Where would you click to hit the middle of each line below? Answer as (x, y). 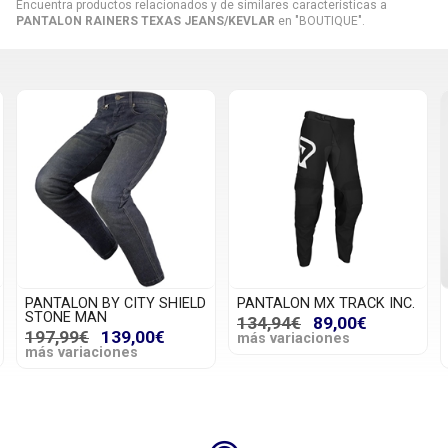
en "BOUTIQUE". (320, 20)
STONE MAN (66, 317)
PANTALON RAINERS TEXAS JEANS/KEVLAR (145, 20)
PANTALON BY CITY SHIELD (115, 303)
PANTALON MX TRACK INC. (326, 303)
